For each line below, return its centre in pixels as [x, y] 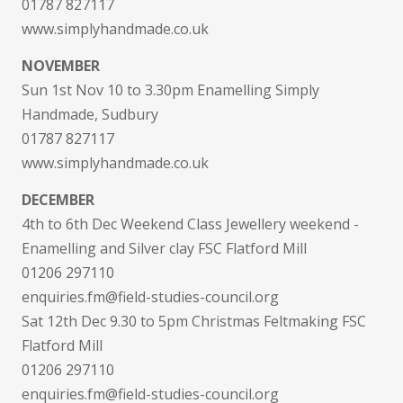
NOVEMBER [61, 66]
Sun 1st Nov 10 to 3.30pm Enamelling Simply [170, 90]
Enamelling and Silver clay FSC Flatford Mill [164, 248]
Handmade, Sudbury [90, 114]
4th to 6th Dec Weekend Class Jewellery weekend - [190, 224]
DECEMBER [58, 200]
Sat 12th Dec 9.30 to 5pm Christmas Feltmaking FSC [194, 321]
